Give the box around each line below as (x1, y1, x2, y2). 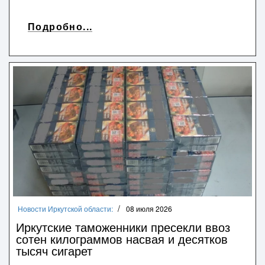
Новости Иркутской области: (18, 203, 113, 214)
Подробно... (28, 20, 93, 33)
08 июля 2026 (126, 203, 172, 214)
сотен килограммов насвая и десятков (16, 230, 228, 247)
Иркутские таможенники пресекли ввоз (16, 218, 230, 235)
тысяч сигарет (16, 241, 92, 259)
